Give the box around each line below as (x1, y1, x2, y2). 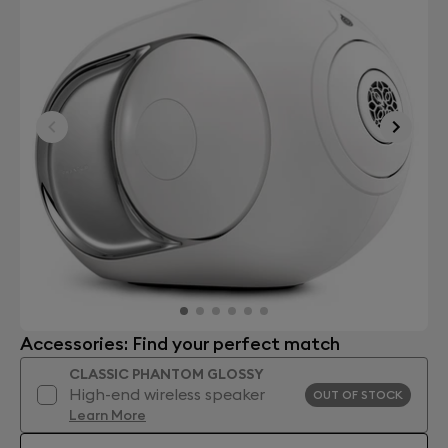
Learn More (69, 406, 146, 424)
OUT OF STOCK (313, 387, 403, 402)
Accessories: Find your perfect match (20, 332, 340, 355)
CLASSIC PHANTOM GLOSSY (69, 365, 264, 383)
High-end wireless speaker (69, 384, 265, 404)
